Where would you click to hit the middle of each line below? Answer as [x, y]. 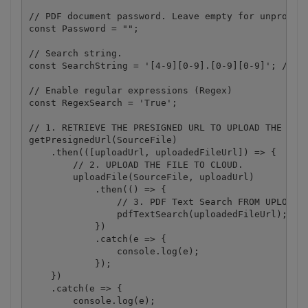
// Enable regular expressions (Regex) [133, 90]
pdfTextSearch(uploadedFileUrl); [158, 214]
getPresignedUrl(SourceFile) [103, 140]
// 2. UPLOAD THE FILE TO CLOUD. [136, 164]
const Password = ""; [84, 28]
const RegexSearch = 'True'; [103, 102]
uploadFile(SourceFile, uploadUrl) [141, 177]
